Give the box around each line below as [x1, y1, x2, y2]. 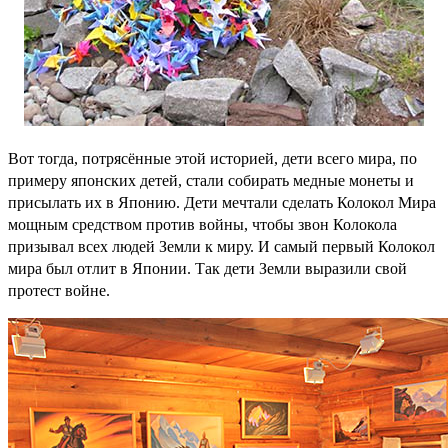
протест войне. [8, 281, 110, 299]
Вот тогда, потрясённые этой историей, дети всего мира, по [8, 149, 417, 167]
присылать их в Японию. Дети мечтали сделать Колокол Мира [8, 193, 436, 211]
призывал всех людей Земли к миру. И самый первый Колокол [8, 237, 435, 255]
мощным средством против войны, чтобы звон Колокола [8, 215, 397, 233]
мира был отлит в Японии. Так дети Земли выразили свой [8, 259, 407, 277]
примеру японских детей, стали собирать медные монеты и [8, 171, 414, 189]
